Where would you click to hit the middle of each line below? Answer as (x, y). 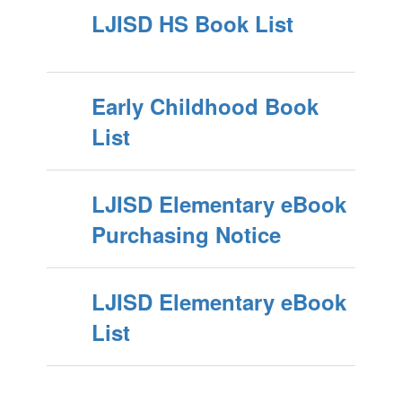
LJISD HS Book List (192, 24)
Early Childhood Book (205, 106)
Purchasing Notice (186, 235)
